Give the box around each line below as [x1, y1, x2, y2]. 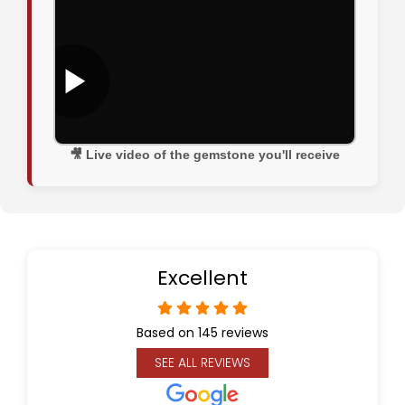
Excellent [157, 264, 248, 293]
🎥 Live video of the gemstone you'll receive [70, 147, 340, 163]
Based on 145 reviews [137, 324, 268, 343]
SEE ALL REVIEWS [155, 353, 250, 372]
